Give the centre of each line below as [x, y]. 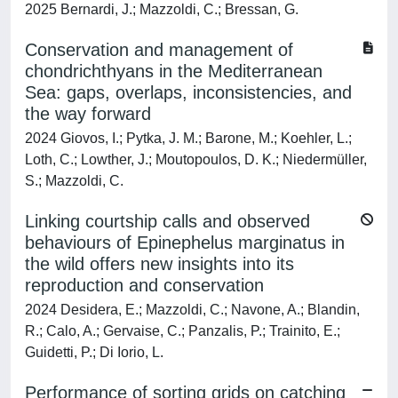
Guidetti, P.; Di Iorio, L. [94, 352]
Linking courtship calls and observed [167, 221]
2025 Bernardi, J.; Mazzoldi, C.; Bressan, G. [162, 9]
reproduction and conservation [144, 285]
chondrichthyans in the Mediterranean [174, 71]
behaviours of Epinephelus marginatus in [185, 243]
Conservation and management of [159, 50]
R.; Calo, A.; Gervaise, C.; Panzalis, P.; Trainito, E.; [183, 331]
